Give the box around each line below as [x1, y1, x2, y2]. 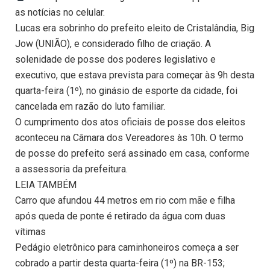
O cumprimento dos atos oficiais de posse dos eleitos [15, 116, 245, 128]
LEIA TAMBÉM [15, 179, 77, 191]
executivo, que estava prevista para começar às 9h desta [15, 69, 254, 81]
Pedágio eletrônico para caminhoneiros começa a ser [15, 242, 239, 254]
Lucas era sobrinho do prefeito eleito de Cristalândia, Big [15, 22, 254, 34]
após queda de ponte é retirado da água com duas [15, 210, 225, 222]
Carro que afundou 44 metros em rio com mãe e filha [15, 195, 235, 207]
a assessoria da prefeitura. [15, 163, 128, 175]
